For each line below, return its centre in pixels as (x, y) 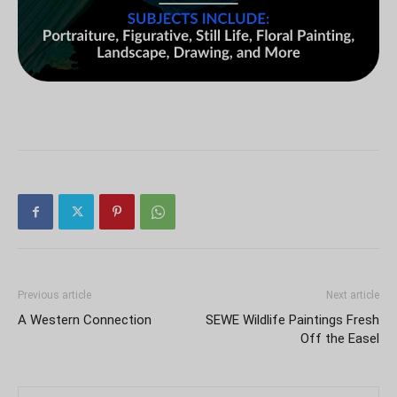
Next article (353, 296)
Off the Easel (340, 339)
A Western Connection (85, 320)
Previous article (54, 296)
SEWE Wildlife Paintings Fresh (292, 320)
